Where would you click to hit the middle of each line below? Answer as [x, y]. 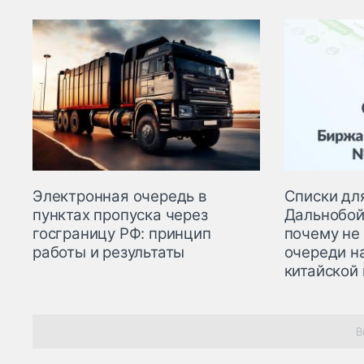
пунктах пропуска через [120, 215]
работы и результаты [109, 253]
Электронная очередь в [120, 197]
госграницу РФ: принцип [122, 234]
